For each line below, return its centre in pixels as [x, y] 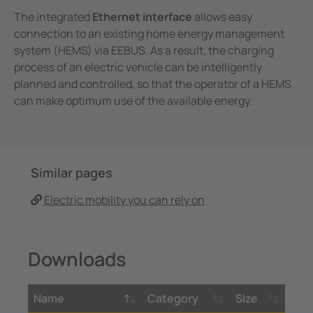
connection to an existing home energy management [149, 34]
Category [173, 298]
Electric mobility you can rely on [123, 200]
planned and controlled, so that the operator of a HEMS [153, 84]
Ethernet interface [143, 17]
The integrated [53, 17]
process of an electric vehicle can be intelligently [138, 67]
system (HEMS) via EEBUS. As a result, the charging [144, 51]
